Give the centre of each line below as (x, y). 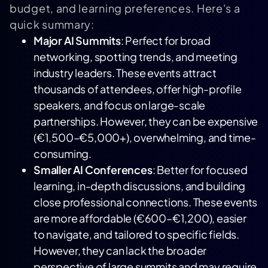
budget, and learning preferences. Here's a (125, 8)
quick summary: (52, 24)
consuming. (63, 153)
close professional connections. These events (146, 202)
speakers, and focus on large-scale (120, 105)
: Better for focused (200, 170)
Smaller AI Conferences (93, 170)
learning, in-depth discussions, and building (140, 186)
